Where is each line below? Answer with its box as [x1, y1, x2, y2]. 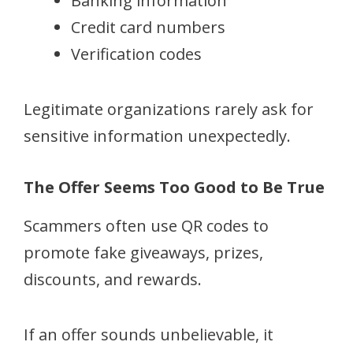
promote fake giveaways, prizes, [24, 241, 263, 263]
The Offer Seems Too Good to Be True [24, 176, 325, 198]
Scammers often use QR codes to [24, 214, 269, 236]
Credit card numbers [71, 16, 225, 38]
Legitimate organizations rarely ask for [24, 98, 314, 120]
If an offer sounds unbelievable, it [24, 323, 273, 345]
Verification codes [71, 43, 202, 65]
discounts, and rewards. [24, 268, 202, 290]
